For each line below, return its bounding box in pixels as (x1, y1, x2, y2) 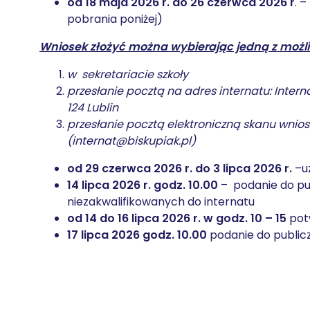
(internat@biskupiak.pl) (67, 133, 196, 149)
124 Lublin (67, 100, 118, 116)
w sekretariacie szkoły (67, 66, 188, 82)
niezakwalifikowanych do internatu (67, 194, 255, 210)
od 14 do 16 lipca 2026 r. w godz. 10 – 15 (67, 210, 289, 226)
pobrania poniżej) (67, 11, 163, 27)
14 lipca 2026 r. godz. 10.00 (67, 177, 218, 193)
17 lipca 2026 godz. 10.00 (67, 227, 210, 243)
